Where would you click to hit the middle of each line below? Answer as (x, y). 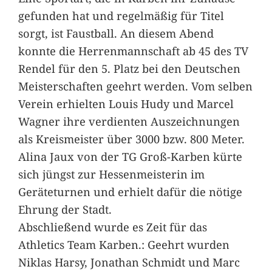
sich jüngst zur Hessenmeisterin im (111, 174)
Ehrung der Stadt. (65, 209)
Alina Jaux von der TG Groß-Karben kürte (130, 156)
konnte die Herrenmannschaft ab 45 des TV (133, 50)
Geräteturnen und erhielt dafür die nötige (130, 191)
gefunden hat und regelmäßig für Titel (121, 15)
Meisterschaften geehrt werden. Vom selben (135, 86)
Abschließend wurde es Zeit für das (112, 226)
